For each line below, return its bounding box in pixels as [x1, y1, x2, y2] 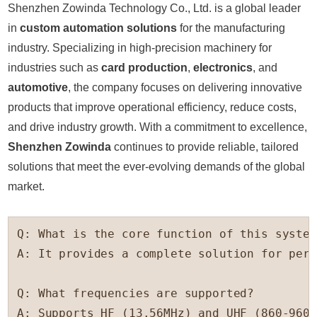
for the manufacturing [177, 22, 286, 35]
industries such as [8, 62, 102, 74]
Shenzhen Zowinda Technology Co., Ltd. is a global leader [8, 2, 301, 15]
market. [8, 180, 45, 193]
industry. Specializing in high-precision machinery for [8, 42, 272, 54]
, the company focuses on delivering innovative [68, 81, 303, 94]
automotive [8, 81, 69, 94]
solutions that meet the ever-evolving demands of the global [8, 161, 306, 173]
